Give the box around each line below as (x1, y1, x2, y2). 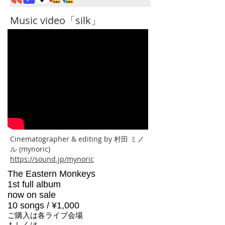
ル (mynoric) (10, 144, 50, 154)
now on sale (8, 190, 56, 200)
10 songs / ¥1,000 (8, 200, 79, 210)
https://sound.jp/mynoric (10, 154, 94, 164)
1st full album (8, 179, 61, 189)
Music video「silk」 (10, 14, 101, 27)
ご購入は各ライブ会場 (8, 211, 83, 219)
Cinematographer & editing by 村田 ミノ (10, 134, 144, 144)
